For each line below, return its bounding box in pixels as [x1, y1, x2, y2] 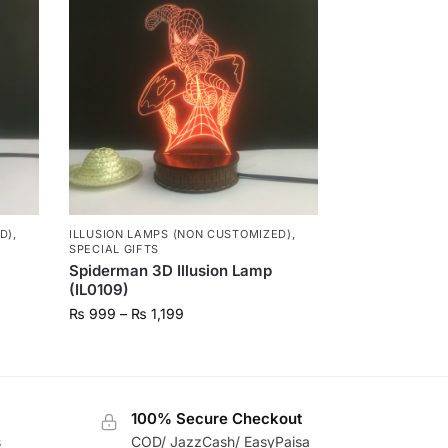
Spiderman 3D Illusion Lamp [69, 261, 273, 281]
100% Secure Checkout [130, 409, 302, 429]
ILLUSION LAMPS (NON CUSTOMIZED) [69, 227, 292, 242]
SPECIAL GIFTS [69, 242, 160, 257]
